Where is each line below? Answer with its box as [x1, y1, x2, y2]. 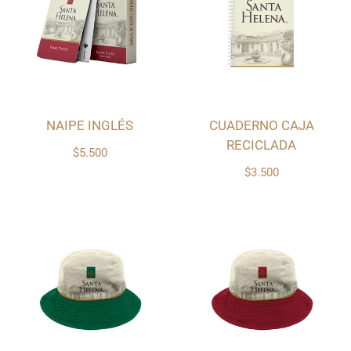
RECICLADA [226, 137, 296, 154]
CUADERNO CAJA [208, 118, 314, 134]
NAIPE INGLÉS [46, 118, 133, 134]
